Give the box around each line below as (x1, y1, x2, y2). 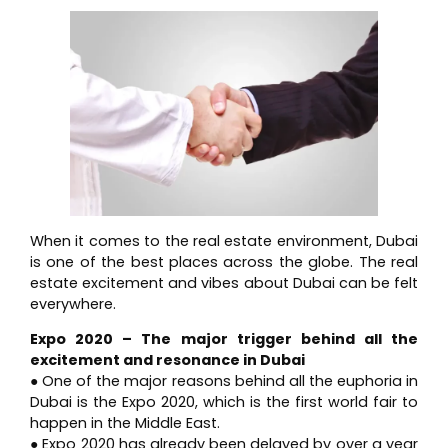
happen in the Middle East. (30, 413, 220, 434)
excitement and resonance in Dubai (30, 350, 305, 371)
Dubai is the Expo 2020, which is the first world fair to (30, 392, 418, 413)
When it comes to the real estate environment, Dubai (30, 230, 418, 251)
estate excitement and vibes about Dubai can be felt (30, 272, 418, 293)
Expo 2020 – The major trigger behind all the (30, 329, 418, 350)
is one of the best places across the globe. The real (30, 251, 418, 272)
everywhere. (30, 293, 116, 314)
